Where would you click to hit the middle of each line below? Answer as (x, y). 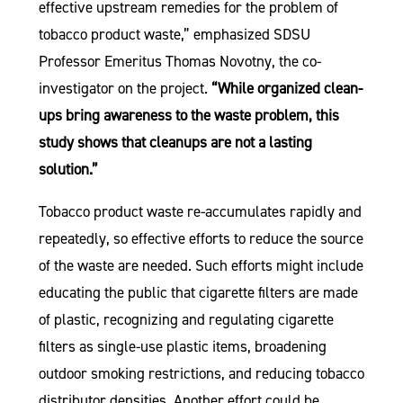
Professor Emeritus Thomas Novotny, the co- (179, 61)
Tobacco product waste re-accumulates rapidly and (200, 211)
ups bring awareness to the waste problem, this (188, 115)
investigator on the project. (125, 88)
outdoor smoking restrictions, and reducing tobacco (201, 373)
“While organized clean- (287, 88)
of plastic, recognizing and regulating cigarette (186, 319)
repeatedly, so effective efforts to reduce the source (201, 238)
